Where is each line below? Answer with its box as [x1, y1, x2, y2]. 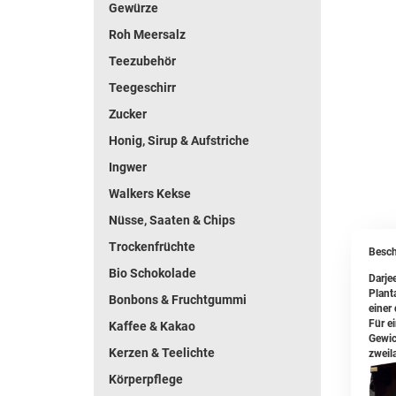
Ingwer [109, 160, 147, 174]
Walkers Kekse [109, 187, 191, 201]
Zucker [109, 107, 147, 121]
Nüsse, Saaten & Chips [109, 213, 235, 227]
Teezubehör [109, 54, 176, 68]
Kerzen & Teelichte [109, 346, 215, 360]
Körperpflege [109, 372, 183, 386]
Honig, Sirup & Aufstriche [109, 133, 249, 148]
